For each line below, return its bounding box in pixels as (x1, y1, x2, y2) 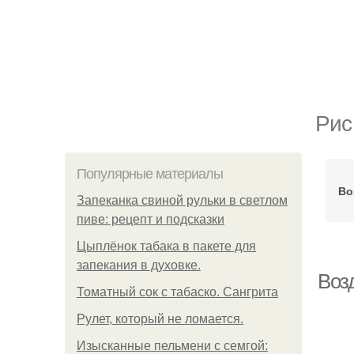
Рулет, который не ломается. (77, 312, 243, 326)
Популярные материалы (77, 166, 223, 182)
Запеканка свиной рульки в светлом (77, 194, 288, 207)
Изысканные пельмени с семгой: (77, 339, 268, 352)
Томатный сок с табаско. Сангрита (77, 285, 278, 299)
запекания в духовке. (77, 258, 201, 272)
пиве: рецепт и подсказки (77, 213, 224, 226)
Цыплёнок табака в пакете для (77, 239, 256, 253)
